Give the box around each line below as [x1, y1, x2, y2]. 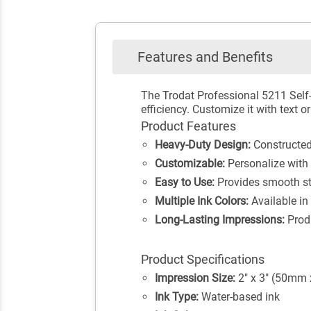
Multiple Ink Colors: [154, 194, 249, 208]
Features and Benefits [137, 49, 273, 66]
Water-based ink [198, 289, 280, 303]
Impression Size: [154, 271, 235, 285]
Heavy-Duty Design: [154, 137, 251, 151]
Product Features [140, 118, 236, 133]
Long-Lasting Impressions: [154, 212, 285, 226]
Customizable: [154, 156, 225, 170]
